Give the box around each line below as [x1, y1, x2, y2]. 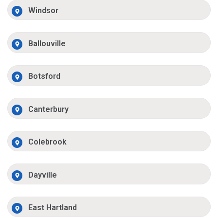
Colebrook [28, 137, 67, 147]
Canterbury [28, 104, 69, 114]
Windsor [28, 6, 59, 16]
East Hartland [28, 203, 77, 213]
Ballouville [28, 38, 66, 48]
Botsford [28, 72, 61, 81]
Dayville [28, 170, 57, 180]
